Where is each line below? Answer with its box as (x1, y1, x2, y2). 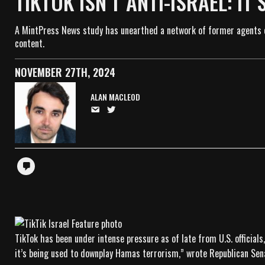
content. (15, 36, 44, 50)
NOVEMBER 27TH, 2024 (15, 64, 115, 80)
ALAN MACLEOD (91, 91, 140, 103)
